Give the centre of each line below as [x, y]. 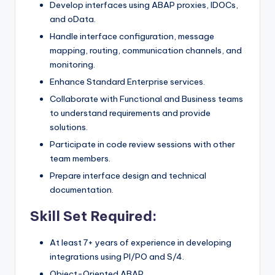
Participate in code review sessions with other [142, 144]
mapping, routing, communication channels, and [146, 50]
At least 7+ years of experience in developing [141, 243]
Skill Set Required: [93, 216]
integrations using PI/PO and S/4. [117, 257]
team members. [80, 158]
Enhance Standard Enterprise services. [127, 81]
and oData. [73, 19]
